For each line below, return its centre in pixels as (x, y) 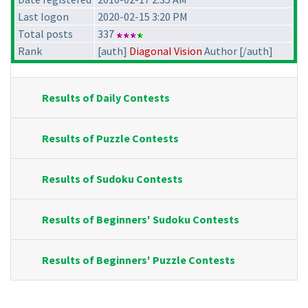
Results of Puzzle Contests (110, 139)
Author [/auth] (238, 51)
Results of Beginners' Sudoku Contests (141, 220)
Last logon (43, 17)
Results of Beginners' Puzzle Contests (139, 260)
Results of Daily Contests (106, 98)
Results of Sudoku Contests (112, 179)
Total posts (45, 34)
